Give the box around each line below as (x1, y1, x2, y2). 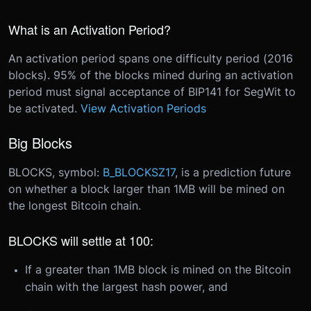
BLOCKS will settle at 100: (8, 231, 153, 249)
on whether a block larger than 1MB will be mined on (8, 182, 285, 196)
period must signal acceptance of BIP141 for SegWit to (8, 85, 296, 99)
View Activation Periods (81, 101, 206, 115)
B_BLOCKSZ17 (103, 165, 175, 179)
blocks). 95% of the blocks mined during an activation (8, 68, 293, 82)
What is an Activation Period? (8, 20, 171, 38)
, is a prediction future (175, 165, 291, 179)
